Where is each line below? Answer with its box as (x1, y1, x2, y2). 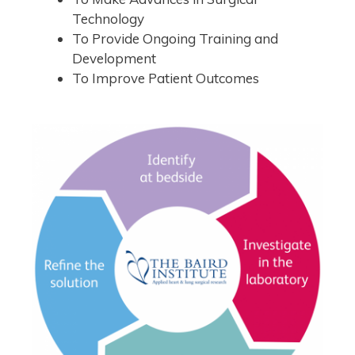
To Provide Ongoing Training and (72, 29, 278, 47)
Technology (72, 10, 144, 27)
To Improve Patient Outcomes (72, 69, 259, 86)
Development (72, 49, 156, 67)
